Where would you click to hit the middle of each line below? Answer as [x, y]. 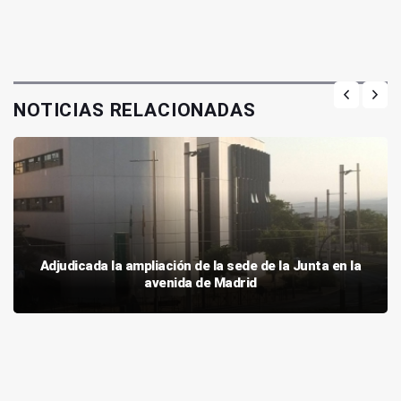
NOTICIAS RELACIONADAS [135, 110]
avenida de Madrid [200, 282]
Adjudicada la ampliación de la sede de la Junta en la [200, 265]
